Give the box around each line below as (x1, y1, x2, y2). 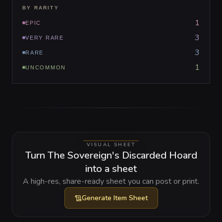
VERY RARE (25, 35, 64, 41)
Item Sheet (113, 193, 148, 203)
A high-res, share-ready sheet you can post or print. (23, 176, 199, 187)
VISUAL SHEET (86, 141, 136, 148)
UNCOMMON (25, 64, 66, 70)
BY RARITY (22, 5, 59, 10)
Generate (81, 193, 113, 203)
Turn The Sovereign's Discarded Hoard (25, 149, 197, 162)
